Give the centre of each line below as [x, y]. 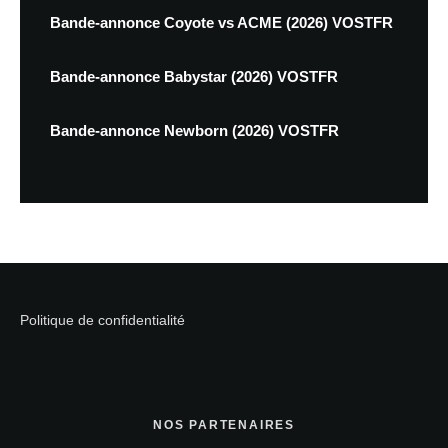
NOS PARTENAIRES [224, 424]
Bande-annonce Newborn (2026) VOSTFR [194, 130]
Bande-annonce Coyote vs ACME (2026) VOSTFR [221, 22]
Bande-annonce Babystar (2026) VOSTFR [194, 76]
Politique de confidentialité [102, 319]
